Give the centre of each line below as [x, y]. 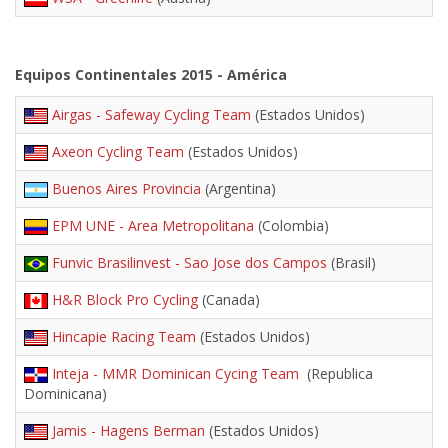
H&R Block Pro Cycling [125, 299]
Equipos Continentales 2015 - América [151, 74]
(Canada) [229, 299]
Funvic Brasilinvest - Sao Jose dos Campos [189, 262]
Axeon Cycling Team [118, 151]
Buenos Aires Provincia [126, 188]
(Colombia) [291, 225]
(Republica [338, 373]
